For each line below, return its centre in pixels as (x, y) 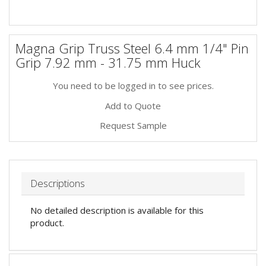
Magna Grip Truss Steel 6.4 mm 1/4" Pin (132, 48)
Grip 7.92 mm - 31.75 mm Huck (108, 62)
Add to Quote (133, 105)
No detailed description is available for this (117, 210)
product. (47, 222)
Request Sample (133, 125)
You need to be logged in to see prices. (133, 85)
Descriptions (58, 183)
